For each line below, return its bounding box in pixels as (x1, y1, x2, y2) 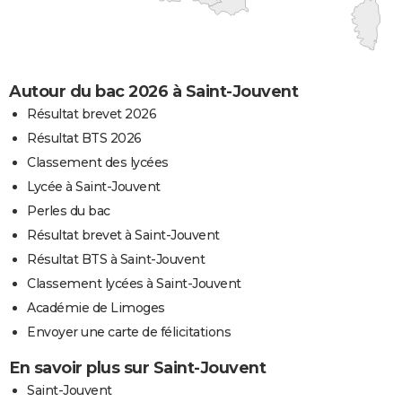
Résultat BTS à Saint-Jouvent (27, 250, 205, 267)
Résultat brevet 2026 (27, 105, 156, 122)
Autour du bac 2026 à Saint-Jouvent (9, 81, 298, 101)
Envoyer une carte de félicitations (27, 323, 231, 340)
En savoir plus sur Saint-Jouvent (9, 357, 266, 378)
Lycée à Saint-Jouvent (27, 178, 161, 195)
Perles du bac (27, 202, 110, 219)
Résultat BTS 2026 (27, 129, 142, 146)
